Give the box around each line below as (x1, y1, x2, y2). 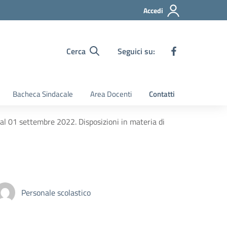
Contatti (149, 88, 175, 100)
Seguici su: (118, 45, 155, 57)
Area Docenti (90, 88, 132, 100)
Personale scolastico (21, 186, 91, 199)
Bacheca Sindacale (13, 88, 73, 100)
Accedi (143, 5, 163, 16)
